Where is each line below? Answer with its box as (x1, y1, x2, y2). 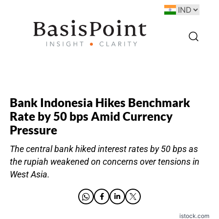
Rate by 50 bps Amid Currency (10, 109, 173, 123)
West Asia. (10, 170, 50, 179)
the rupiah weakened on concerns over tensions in (10, 157, 199, 167)
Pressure (10, 123, 57, 137)
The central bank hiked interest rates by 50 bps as (10, 144, 198, 154)
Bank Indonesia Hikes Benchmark (10, 95, 190, 109)
